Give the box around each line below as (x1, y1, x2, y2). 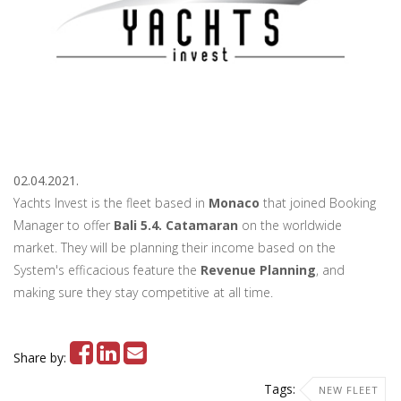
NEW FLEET (319, 383, 379, 397)
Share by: (13, 349, 70, 366)
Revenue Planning (200, 261, 316, 278)
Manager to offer (13, 217, 114, 234)
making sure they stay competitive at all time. (13, 284, 273, 301)
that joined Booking (260, 194, 376, 211)
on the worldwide (238, 217, 342, 234)
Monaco (209, 194, 260, 211)
